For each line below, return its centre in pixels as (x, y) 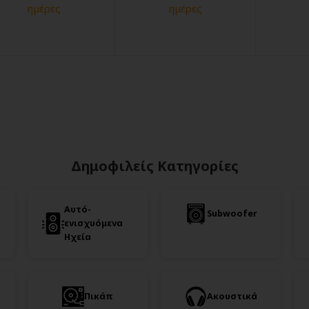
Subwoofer (232, 214)
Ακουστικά (232, 297)
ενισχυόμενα (93, 223)
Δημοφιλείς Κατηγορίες (154, 166)
